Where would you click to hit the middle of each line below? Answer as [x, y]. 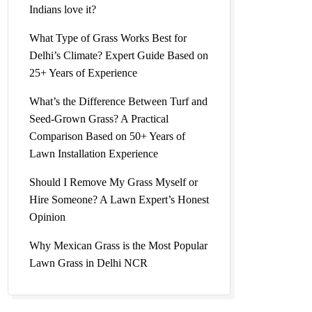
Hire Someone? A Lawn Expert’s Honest [119, 200]
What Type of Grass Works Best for [108, 38]
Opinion [47, 217]
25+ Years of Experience [83, 73]
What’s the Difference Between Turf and [118, 101]
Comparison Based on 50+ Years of [107, 136]
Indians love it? [63, 9]
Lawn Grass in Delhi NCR [88, 263]
